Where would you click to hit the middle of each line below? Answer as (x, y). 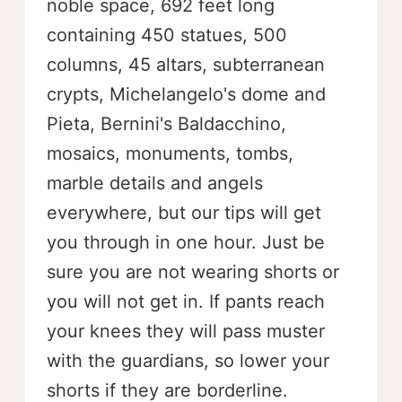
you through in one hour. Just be (186, 242)
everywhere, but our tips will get (184, 213)
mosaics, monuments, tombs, (170, 153)
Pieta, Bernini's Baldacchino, (166, 124)
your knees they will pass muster (186, 331)
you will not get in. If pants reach (186, 301)
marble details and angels (155, 183)
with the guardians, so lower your (188, 361)
